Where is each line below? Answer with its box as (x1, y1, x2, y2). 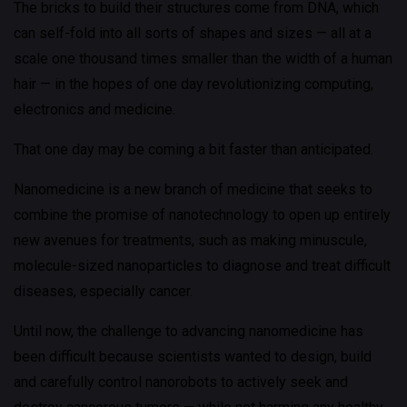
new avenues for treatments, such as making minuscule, (14, 232, 367, 249)
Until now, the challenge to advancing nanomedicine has (14, 323, 363, 340)
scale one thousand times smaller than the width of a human (14, 50, 392, 67)
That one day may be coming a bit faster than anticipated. (14, 141, 373, 158)
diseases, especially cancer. (14, 283, 193, 300)
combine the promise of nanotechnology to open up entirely (14, 206, 391, 223)
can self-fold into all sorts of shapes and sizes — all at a (14, 25, 372, 42)
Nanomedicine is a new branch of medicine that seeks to (14, 181, 372, 198)
